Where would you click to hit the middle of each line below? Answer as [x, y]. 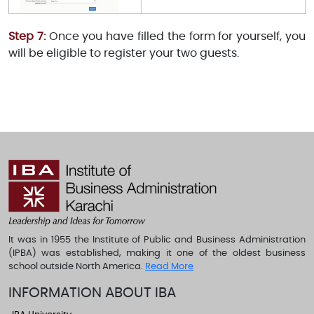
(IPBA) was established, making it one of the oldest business [157, 253]
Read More [169, 266]
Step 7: [27, 36]
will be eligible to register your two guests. [124, 53]
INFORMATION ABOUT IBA [92, 293]
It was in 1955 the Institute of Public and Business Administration [157, 240]
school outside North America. [77, 266]
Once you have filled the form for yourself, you [176, 36]
